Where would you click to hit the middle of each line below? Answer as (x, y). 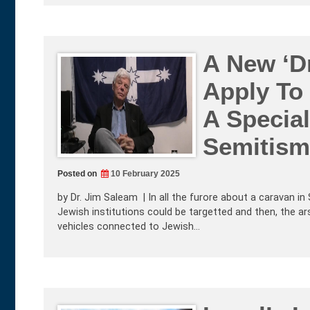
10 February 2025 (145, 174)
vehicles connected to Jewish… (129, 226)
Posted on (78, 174)
